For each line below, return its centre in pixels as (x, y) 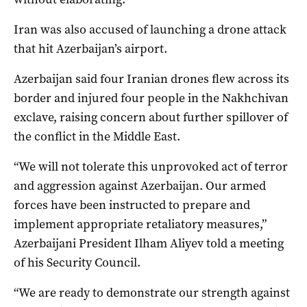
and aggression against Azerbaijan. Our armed (140, 186)
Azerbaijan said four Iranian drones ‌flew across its (151, 79)
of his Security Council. (77, 263)
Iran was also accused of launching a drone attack (150, 30)
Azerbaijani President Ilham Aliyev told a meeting (149, 244)
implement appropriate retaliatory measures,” (140, 224)
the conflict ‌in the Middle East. (97, 137)
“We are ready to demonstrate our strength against (152, 293)
